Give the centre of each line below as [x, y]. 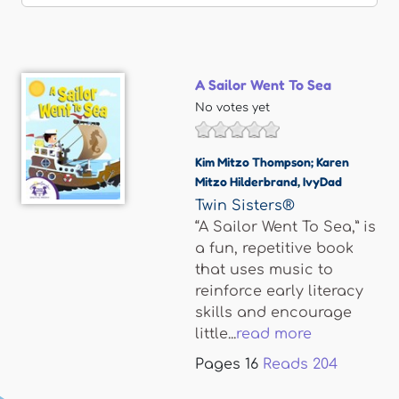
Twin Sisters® [245, 206]
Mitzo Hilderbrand [246, 181]
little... [216, 334]
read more [274, 334]
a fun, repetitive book [274, 248]
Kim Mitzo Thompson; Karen [272, 162]
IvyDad [322, 181]
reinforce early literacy [279, 291]
